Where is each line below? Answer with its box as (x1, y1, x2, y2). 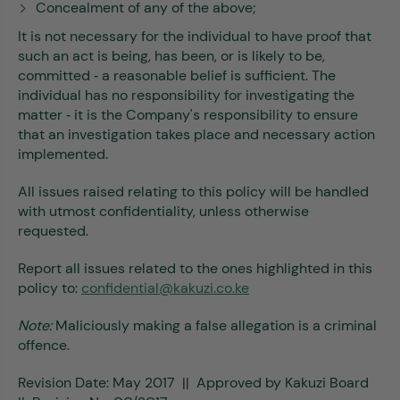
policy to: (18, 279, 81, 297)
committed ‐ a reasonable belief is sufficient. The (18, 66, 336, 85)
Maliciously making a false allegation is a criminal (52, 316, 377, 335)
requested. (18, 221, 88, 240)
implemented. (18, 145, 108, 163)
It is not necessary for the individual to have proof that (18, 27, 371, 46)
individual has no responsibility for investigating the (18, 86, 354, 104)
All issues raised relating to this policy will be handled (18, 182, 369, 201)
